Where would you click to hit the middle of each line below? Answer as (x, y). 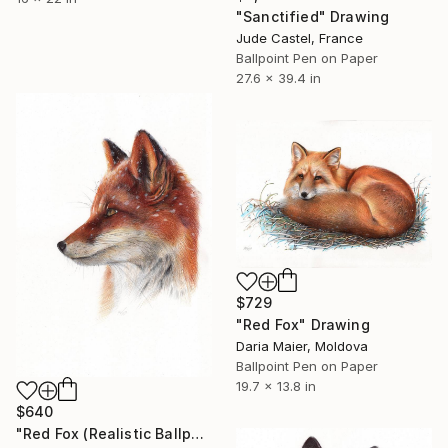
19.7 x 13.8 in (276, 385)
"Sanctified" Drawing (313, 17)
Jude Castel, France (299, 38)
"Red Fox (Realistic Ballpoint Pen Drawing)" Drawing (198, 433)
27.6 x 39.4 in (278, 78)
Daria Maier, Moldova (302, 345)
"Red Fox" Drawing (303, 324)
